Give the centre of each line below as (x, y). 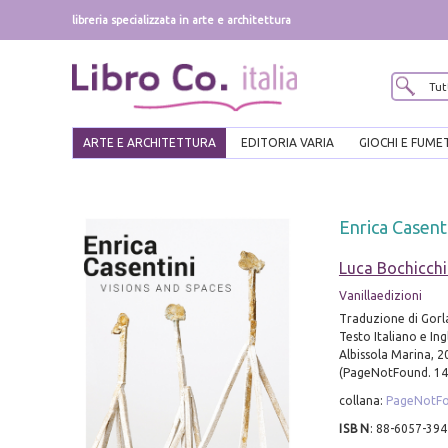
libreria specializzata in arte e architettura (181, 20)
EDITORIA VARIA (287, 143)
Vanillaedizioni (380, 296)
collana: (362, 401)
